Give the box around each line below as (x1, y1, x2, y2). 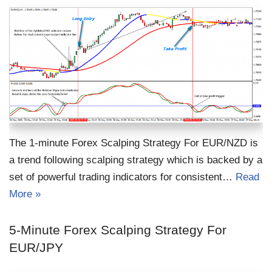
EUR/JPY (9, 240, 63, 254)
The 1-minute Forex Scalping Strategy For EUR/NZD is (9, 137, 258, 149)
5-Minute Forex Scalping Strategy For (9, 222, 226, 237)
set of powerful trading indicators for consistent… (9, 171, 236, 183)
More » (9, 188, 41, 200)
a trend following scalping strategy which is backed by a (9, 154, 262, 166)
